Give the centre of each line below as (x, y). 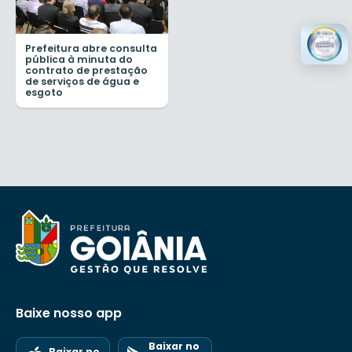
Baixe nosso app (69, 313)
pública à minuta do (79, 60)
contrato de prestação (86, 71)
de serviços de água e (82, 82)
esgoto (44, 93)
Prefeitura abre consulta (91, 49)
